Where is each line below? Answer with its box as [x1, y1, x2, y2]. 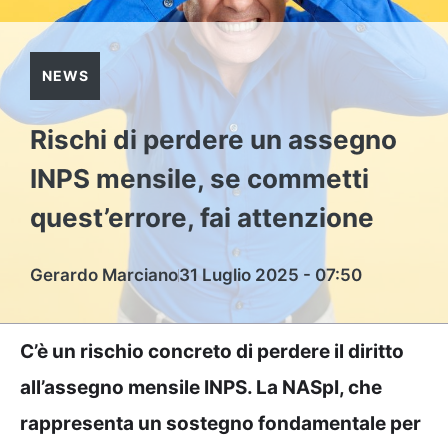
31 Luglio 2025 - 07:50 [179, 265, 362, 285]
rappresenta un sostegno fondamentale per [20, 412, 421, 435]
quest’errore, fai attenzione [30, 202, 374, 233]
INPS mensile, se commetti [30, 163, 369, 194]
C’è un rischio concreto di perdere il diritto [20, 340, 404, 363]
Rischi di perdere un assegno [30, 124, 397, 155]
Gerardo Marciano [30, 265, 178, 285]
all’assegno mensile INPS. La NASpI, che [20, 376, 382, 399]
